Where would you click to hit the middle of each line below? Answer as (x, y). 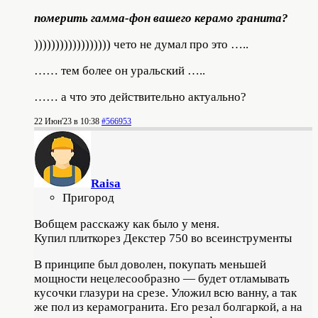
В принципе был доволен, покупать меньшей (150, 264)
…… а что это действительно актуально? (140, 97)
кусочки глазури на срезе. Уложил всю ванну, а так (165, 292)
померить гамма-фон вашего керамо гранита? (161, 18)
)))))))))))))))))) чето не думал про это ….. (141, 44)
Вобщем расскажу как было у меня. (127, 224)
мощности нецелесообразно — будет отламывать (162, 278)
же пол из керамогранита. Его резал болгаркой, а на (168, 307)
